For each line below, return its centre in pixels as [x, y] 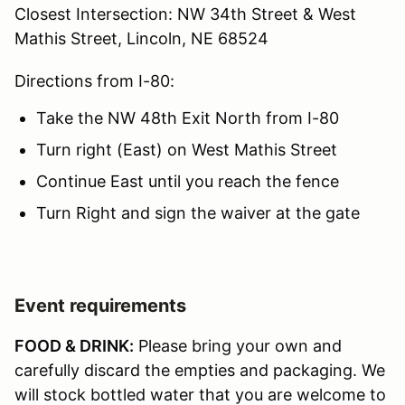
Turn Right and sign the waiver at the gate [198, 213]
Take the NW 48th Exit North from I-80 [190, 118]
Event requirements [100, 306]
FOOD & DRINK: [74, 346]
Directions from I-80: [94, 81]
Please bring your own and [238, 346]
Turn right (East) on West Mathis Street [187, 150]
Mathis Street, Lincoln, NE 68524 [141, 39]
